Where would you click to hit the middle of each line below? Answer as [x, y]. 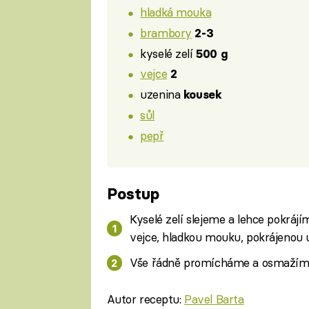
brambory [166, 32]
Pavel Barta [214, 299]
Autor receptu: [146, 299]
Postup [133, 193]
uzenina [162, 94]
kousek [202, 95]
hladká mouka [176, 12]
